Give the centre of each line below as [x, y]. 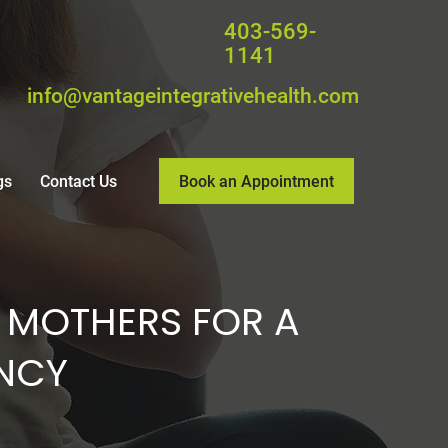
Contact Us [78, 181]
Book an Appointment [256, 181]
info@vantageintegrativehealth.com [193, 96]
